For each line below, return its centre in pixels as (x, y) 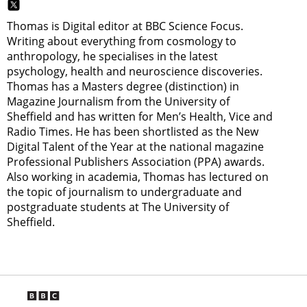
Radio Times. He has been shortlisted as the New (133, 132)
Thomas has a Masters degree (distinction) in (123, 87)
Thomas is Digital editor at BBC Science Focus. (125, 26)
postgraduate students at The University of (118, 207)
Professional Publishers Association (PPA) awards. (136, 162)
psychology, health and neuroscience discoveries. (135, 72)
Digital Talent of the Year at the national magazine (135, 147)
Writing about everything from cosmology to (122, 41)
